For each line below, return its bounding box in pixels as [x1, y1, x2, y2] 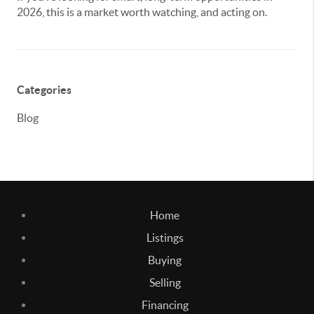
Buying [148, 253, 182, 266]
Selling [149, 275, 181, 289]
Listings [146, 231, 184, 244]
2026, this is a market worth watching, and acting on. [17, 6, 267, 18]
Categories [17, 83, 71, 96]
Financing [141, 298, 189, 311]
